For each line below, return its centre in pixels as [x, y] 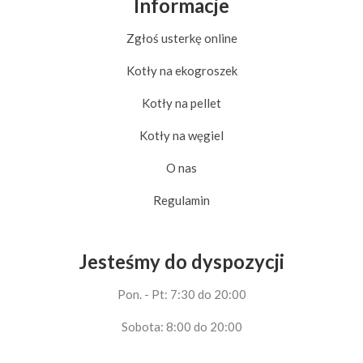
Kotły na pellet [181, 103]
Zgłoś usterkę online [181, 38]
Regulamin [181, 201]
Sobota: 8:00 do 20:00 [181, 327]
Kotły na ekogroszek [181, 71]
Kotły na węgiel [181, 136]
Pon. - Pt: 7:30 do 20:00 [181, 295]
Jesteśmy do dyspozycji [181, 262]
